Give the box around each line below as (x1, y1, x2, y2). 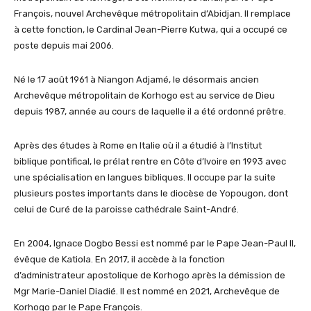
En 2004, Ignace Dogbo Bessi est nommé (14, 238, 190, 249)
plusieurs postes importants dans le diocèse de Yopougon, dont (14, 188, 288, 199)
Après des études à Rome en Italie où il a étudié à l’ (14, 140, 231, 151)
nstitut (233, 140, 262, 151)
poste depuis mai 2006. (14, 40, 114, 51)
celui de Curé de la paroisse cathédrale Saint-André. (14, 204, 239, 215)
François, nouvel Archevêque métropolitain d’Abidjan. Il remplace (14, 8, 291, 19)
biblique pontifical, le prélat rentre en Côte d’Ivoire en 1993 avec (14, 156, 286, 167)
